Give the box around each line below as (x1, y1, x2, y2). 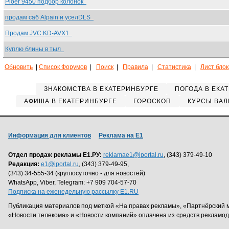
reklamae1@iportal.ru (103, 151, 164, 158)
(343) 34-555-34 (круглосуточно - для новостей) (8, 170, 145, 177)
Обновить (5, 63, 33, 71)
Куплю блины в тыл (5, 45, 64, 53)
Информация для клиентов (8, 132, 91, 139)
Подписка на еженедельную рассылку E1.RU (8, 188, 139, 195)
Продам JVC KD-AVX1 (5, 30, 72, 37)
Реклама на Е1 (99, 132, 143, 139)
